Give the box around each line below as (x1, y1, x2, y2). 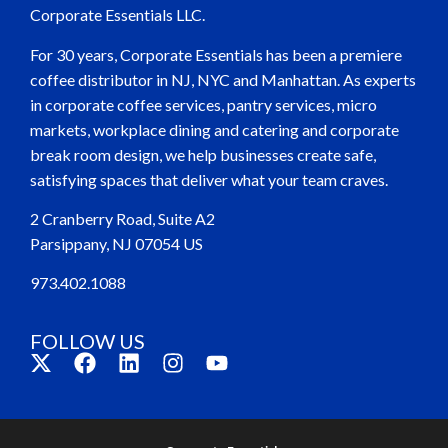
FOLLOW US (30, 328, 146, 353)
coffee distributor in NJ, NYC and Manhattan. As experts (30, 69, 417, 89)
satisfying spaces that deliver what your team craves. (30, 169, 389, 189)
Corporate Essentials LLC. (30, 5, 206, 25)
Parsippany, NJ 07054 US (30, 233, 204, 253)
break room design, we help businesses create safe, (30, 144, 377, 164)
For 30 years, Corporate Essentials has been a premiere (30, 44, 403, 64)
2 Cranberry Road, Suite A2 (30, 208, 216, 228)
